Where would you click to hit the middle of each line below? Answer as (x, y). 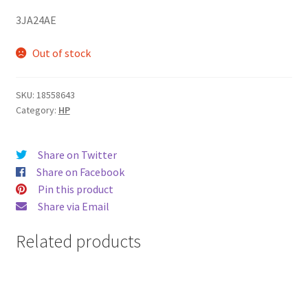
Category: (37, 110)
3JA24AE (36, 20)
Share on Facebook (80, 172)
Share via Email (73, 207)
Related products (78, 241)
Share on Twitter (77, 155)
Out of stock (62, 53)
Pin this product (75, 189)
